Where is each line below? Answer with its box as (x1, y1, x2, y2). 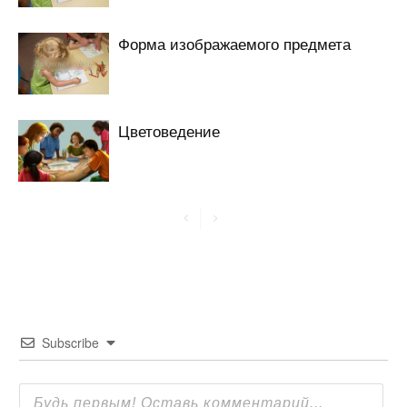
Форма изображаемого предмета (118, 31, 351, 55)
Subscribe (42, 333, 99, 352)
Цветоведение (118, 118, 220, 142)
